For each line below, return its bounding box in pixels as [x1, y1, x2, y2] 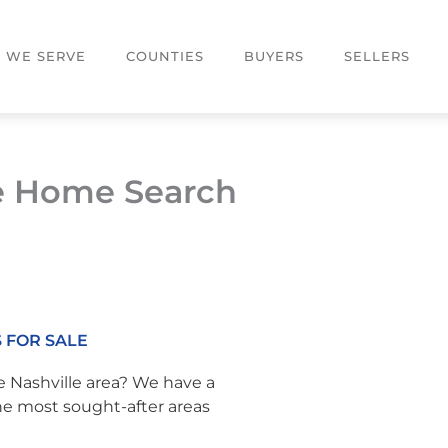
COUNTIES [126, 47, 205, 64]
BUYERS [244, 47, 305, 64]
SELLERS [344, 47, 411, 64]
